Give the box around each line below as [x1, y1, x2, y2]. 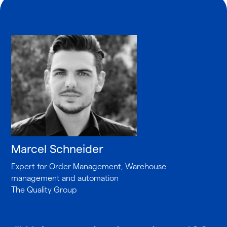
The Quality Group [11, 185, 78, 194]
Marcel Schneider [11, 142, 104, 155]
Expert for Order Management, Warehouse [11, 162, 167, 171]
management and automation [11, 173, 119, 182]
